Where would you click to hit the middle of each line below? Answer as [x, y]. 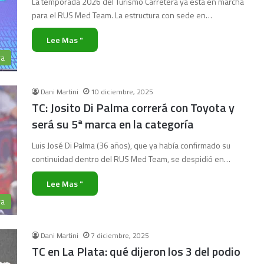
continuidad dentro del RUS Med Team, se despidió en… [131, 159]
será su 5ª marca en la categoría [113, 124]
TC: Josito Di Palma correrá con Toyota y [133, 108]
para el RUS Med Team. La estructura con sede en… [122, 15]
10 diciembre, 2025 [122, 92]
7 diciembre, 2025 [120, 235]
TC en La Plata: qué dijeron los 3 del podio [136, 251]
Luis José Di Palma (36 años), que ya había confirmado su [131, 145]
